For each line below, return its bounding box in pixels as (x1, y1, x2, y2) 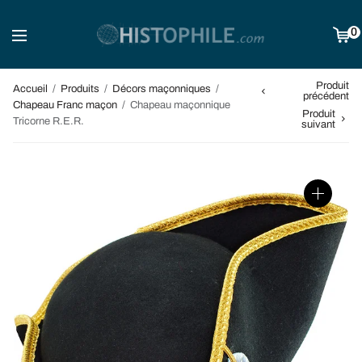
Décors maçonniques (112, 83, 211, 95)
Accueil (13, 83, 48, 95)
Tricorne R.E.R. (13, 116, 84, 128)
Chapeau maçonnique (128, 99, 230, 112)
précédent (303, 90, 349, 102)
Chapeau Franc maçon (13, 99, 117, 112)
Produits (61, 83, 99, 95)
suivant (301, 118, 335, 130)
